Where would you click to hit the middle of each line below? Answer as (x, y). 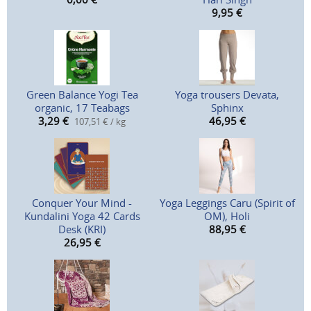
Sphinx (227, 108)
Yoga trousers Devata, (227, 95)
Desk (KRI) (82, 229)
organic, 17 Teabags (82, 108)
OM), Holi (227, 216)
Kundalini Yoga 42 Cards (82, 216)
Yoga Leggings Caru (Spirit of (227, 203)
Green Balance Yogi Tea (82, 95)
